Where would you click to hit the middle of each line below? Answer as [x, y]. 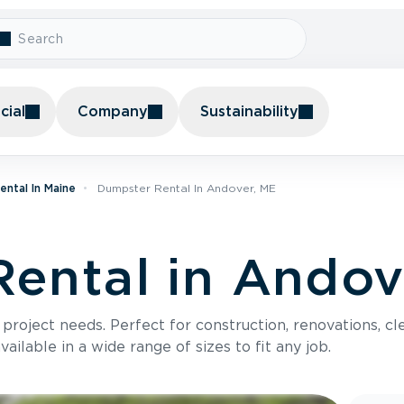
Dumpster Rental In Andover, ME [187, 188]
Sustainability [249, 111]
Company [113, 111]
